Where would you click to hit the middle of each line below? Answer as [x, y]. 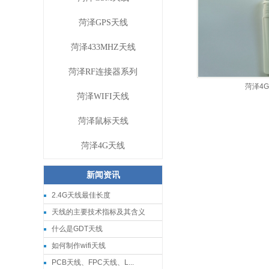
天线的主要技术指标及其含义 [98, 212]
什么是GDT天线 [77, 229]
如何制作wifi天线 [79, 246]
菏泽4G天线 [103, 146]
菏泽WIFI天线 [103, 96]
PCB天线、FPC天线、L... [93, 262]
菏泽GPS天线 [103, 23]
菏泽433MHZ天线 [103, 47]
